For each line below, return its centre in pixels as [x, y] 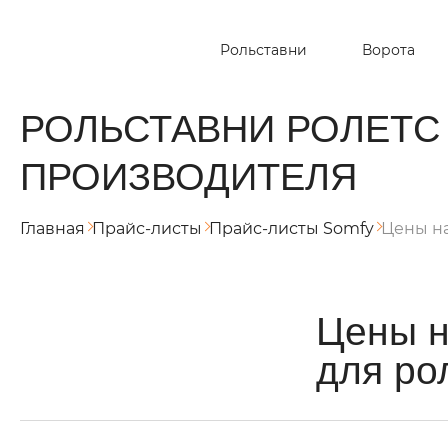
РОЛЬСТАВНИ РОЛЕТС [230, 128]
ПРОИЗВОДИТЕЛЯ [188, 176]
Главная [52, 228]
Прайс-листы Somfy [291, 228]
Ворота [388, 50]
